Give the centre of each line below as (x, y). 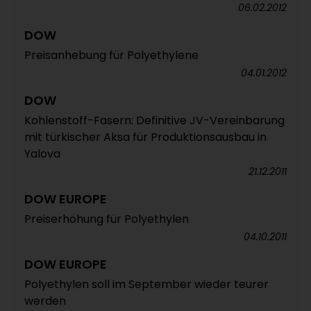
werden (45, 301)
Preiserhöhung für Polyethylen (107, 219)
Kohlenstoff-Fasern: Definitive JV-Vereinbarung (154, 120)
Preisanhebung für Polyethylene (111, 55)
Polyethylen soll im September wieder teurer (146, 284)
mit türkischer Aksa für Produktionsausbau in (145, 137)
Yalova (42, 153)
